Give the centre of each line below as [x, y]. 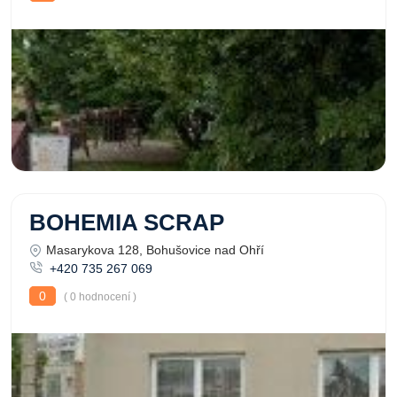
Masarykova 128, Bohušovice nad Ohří [155, 250]
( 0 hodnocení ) [99, 297]
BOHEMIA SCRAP [127, 222]
